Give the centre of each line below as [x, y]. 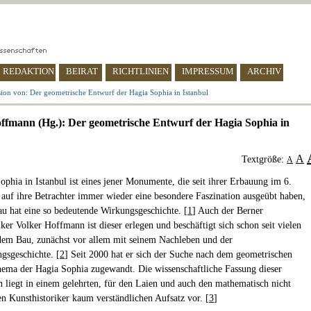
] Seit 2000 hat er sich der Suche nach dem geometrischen [178, 254]
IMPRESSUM [208, 71]
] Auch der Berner [228, 211]
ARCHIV [264, 71]
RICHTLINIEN [141, 71]
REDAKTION [28, 71]
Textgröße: [264, 159]
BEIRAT [82, 71]
